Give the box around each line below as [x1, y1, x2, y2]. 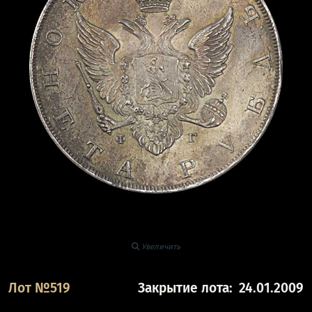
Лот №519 [8, 280, 70, 297]
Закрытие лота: [138, 280, 233, 297]
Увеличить [141, 241, 180, 251]
